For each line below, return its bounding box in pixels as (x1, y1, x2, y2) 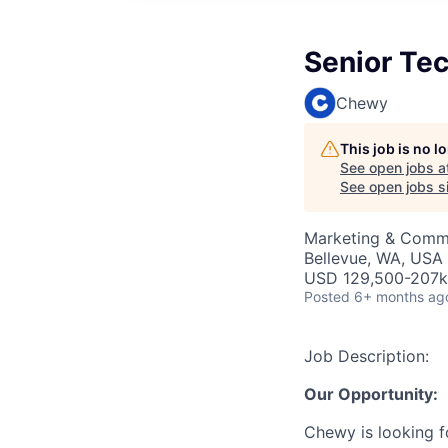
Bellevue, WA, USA (304, 248, 443, 268)
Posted (304, 288, 350, 305)
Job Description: (304, 346, 429, 366)
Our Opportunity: (304, 384, 438, 404)
